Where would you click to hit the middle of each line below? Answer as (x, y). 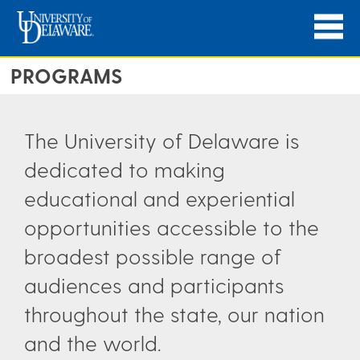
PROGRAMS (66, 76)
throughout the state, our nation (174, 314)
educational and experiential (160, 198)
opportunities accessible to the (172, 227)
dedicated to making (125, 169)
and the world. (96, 343)
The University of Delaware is (162, 140)
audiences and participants (154, 285)
